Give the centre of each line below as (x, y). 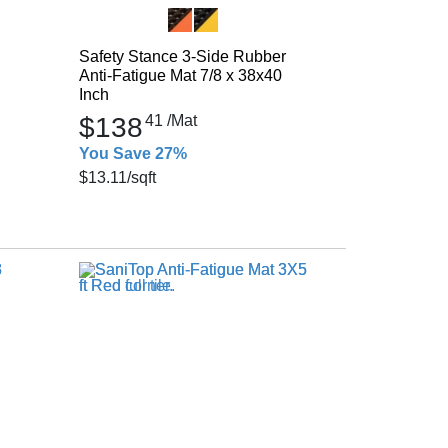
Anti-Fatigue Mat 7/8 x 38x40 (180, 75)
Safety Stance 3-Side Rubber (182, 56)
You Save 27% (132, 153)
